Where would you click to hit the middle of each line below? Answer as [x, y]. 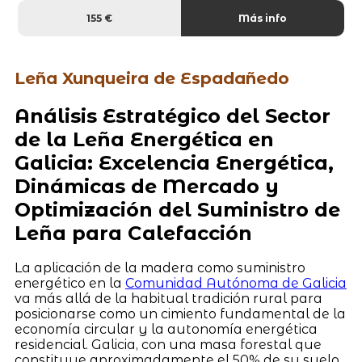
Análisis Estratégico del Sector [172, 116]
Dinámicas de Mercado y [146, 186]
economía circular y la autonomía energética [166, 330]
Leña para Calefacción [133, 233]
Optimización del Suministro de [177, 209]
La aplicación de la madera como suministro [160, 268]
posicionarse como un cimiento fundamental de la [180, 314]
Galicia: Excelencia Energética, [174, 162]
